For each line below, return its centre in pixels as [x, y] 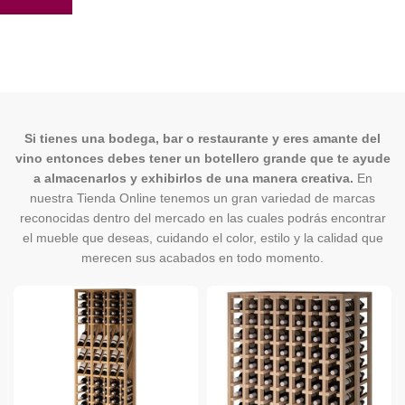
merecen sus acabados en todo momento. [202, 258]
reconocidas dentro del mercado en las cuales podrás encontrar [202, 218]
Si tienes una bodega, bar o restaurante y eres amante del [202, 139]
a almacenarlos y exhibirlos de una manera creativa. [193, 179]
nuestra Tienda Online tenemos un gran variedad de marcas [202, 198]
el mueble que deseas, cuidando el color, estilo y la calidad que [202, 238]
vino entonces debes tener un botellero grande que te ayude [202, 159]
